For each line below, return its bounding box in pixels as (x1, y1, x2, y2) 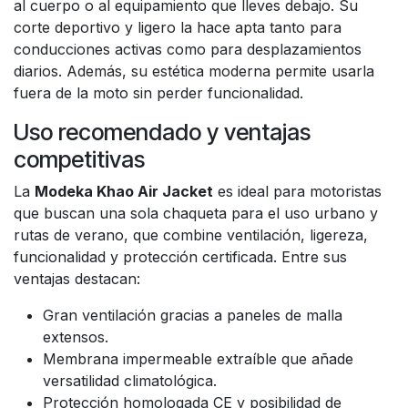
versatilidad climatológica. (43, 372, 217, 390)
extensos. (43, 328, 108, 346)
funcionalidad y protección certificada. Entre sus (14, 248, 347, 266)
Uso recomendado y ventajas (14, 118, 311, 146)
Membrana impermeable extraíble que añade (43, 350, 353, 368)
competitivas (14, 146, 145, 173)
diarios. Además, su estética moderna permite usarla (14, 62, 374, 80)
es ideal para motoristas (213, 182, 382, 200)
